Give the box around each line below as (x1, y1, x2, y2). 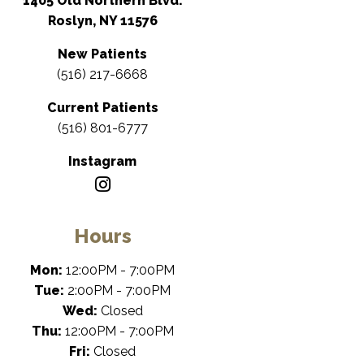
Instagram (68, 154, 136, 169)
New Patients (58, 46, 147, 62)
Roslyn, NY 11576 (47, 13, 158, 28)
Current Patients (46, 100, 158, 115)
